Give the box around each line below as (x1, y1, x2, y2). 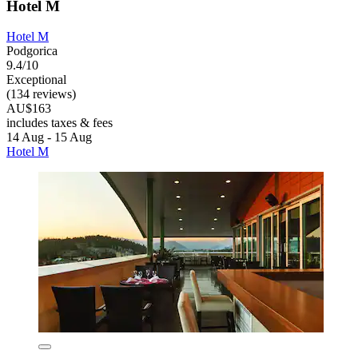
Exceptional (6, 73, 66, 87)
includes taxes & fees (6, 116, 113, 130)
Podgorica (6, 44, 58, 58)
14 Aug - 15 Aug (6, 130, 92, 145)
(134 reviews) (6, 87, 76, 101)
